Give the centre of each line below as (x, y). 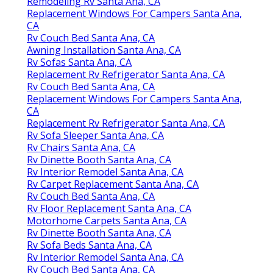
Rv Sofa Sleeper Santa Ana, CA (95, 135)
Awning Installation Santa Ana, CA (104, 50)
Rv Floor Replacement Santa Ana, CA (109, 208)
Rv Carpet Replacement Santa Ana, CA (113, 184)
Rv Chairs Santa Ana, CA (81, 147)
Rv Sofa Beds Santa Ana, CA (89, 245)
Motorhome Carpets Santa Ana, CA (107, 220)
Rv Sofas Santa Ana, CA (79, 62)
